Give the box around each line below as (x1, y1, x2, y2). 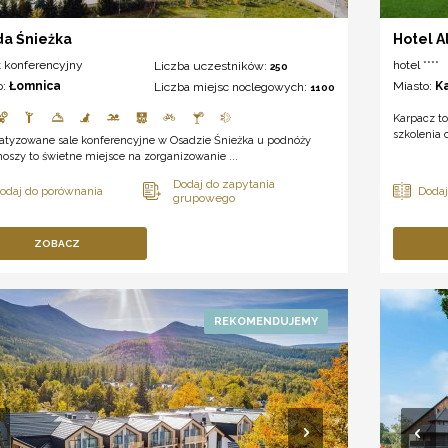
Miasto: (393, 78, 436, 93)
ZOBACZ (34, 237, 81, 249)
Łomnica (9, 78, 61, 93)
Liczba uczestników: (153, 58, 270, 73)
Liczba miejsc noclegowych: (153, 79, 310, 94)
